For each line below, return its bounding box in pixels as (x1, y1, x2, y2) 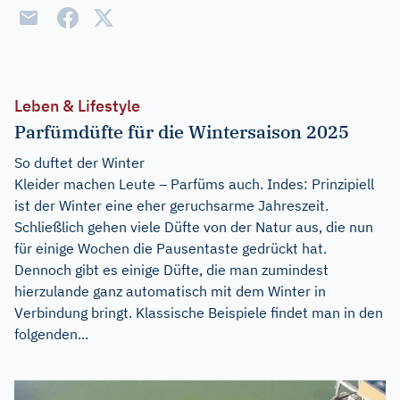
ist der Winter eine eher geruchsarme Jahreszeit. (14, 196, 329, 214)
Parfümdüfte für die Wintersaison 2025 (14, 120, 349, 144)
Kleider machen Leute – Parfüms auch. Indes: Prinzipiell (14, 175, 374, 193)
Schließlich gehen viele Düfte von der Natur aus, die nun (14, 218, 373, 236)
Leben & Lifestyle (14, 96, 140, 116)
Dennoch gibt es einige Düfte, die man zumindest (14, 261, 329, 279)
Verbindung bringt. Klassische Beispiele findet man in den (14, 304, 383, 321)
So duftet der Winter (14, 154, 145, 171)
